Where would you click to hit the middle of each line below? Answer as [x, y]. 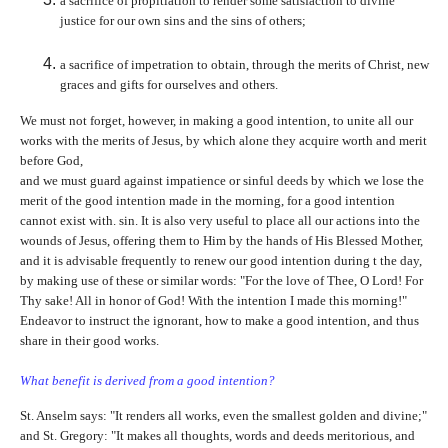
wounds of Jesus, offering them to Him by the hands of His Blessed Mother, [221, 240]
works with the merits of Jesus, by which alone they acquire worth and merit [223, 140]
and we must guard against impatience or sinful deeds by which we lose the [221, 180]
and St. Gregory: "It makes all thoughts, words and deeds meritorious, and [217, 436]
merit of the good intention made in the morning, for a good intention [207, 200]
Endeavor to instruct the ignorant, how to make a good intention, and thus [219, 320]
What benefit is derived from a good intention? [147, 380]
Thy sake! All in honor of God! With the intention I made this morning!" [213, 300]
